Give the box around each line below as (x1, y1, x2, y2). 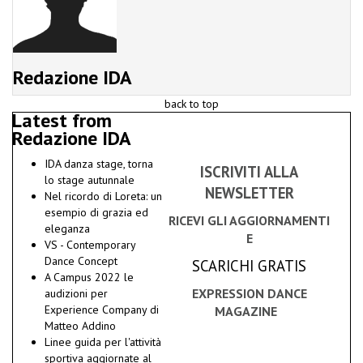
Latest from (12, 108, 112, 134)
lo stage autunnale (45, 173, 135, 188)
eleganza (45, 221, 90, 237)
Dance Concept (45, 254, 117, 269)
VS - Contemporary (45, 237, 135, 253)
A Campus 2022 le (45, 270, 134, 285)
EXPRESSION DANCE (191, 285, 307, 302)
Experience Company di (45, 302, 159, 318)
